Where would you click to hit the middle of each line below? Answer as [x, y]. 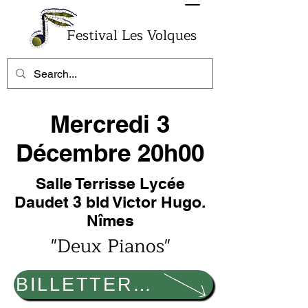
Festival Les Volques [132, 35]
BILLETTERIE [85, 284]
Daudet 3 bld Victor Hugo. [110, 202]
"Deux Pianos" [111, 246]
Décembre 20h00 [110, 153]
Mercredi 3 [110, 124]
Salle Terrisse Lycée [110, 183]
